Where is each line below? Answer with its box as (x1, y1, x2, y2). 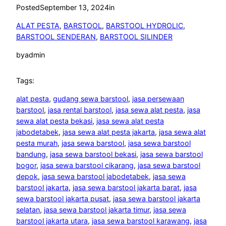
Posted (16, 3, 40, 12)
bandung (16, 150, 46, 159)
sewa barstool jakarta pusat (16, 194, 109, 203)
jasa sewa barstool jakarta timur (44, 205, 149, 214)
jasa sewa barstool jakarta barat (73, 183, 180, 192)
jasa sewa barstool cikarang (40, 161, 134, 170)
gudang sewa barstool (53, 94, 128, 103)
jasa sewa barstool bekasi (50, 150, 136, 159)
